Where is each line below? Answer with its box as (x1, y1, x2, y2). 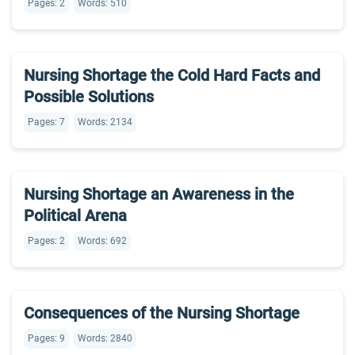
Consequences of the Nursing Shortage (24, 303, 300, 323)
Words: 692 (78, 235, 127, 246)
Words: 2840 (78, 333, 132, 344)
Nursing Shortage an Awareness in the (24, 185, 294, 204)
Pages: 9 (28, 333, 65, 344)
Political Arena (24, 206, 127, 225)
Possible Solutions (24, 87, 154, 106)
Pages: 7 (28, 116, 65, 128)
